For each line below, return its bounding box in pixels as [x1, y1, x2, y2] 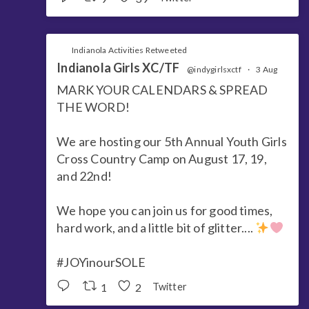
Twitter [152, 281, 187, 293]
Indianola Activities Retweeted [71, 45, 188, 56]
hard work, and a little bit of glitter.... [57, 220, 256, 236]
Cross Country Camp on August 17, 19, [57, 151, 267, 167]
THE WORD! [57, 99, 130, 115]
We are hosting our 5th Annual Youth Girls [57, 134, 287, 150]
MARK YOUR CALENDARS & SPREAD [57, 82, 268, 98]
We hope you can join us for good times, [57, 203, 273, 219]
